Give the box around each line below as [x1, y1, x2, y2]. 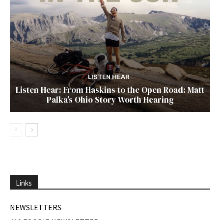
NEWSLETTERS [10, 202, 61, 212]
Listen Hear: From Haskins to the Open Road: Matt [16, 83, 204, 96]
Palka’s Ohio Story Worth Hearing [46, 93, 174, 106]
